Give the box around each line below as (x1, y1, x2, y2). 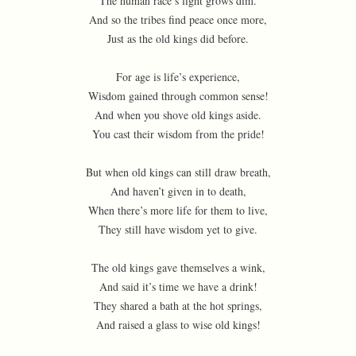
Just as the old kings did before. (107, 31, 249, 46)
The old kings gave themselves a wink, (91, 260, 265, 275)
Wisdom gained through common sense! (87, 88, 269, 103)
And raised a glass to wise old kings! (95, 317, 261, 332)
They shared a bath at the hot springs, (94, 298, 262, 313)
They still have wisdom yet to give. (99, 222, 257, 237)
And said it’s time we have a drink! (99, 279, 257, 294)
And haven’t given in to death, (110, 184, 246, 199)
